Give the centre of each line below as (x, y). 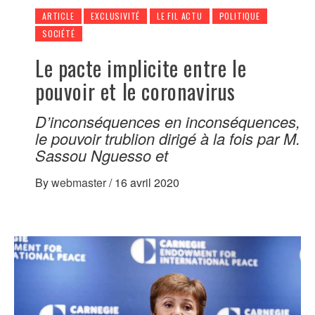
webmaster (80, 182)
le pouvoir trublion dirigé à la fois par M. (168, 138)
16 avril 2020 (147, 182)
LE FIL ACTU (180, 15)
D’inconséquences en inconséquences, (168, 121)
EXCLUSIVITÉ (116, 15)
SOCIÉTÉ (59, 33)
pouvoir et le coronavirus (136, 91)
